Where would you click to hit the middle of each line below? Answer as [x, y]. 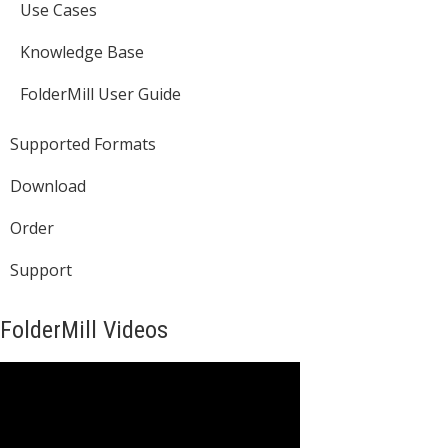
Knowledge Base [82, 52]
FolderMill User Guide [100, 94]
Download [48, 186]
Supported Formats [83, 144]
